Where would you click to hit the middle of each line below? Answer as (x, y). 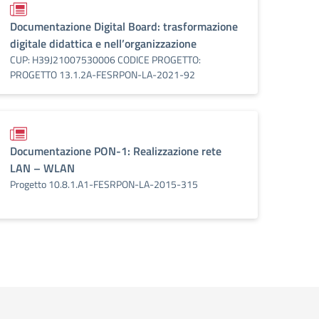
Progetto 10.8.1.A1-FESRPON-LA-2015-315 (104, 184)
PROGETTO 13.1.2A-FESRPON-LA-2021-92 (103, 74)
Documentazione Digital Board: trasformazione (124, 26)
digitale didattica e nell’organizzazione (103, 43)
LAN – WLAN (42, 168)
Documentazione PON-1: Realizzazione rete (116, 151)
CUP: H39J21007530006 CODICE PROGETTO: (105, 59)
